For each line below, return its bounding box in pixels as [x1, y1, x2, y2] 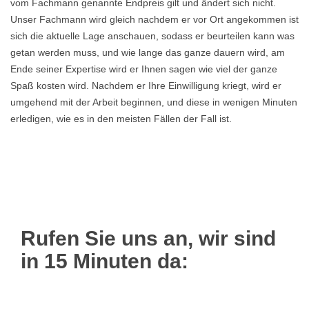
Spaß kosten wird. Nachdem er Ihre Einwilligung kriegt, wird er [10, 80, 281, 91]
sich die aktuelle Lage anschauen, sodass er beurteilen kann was [10, 30, 295, 41]
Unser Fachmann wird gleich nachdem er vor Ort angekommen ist [10, 14, 299, 25]
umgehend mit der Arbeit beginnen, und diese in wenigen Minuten [10, 97, 297, 108]
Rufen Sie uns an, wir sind [21, 227, 276, 250]
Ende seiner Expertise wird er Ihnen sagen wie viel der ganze [10, 63, 277, 74]
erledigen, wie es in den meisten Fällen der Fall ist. [10, 113, 232, 124]
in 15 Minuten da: [21, 250, 188, 272]
